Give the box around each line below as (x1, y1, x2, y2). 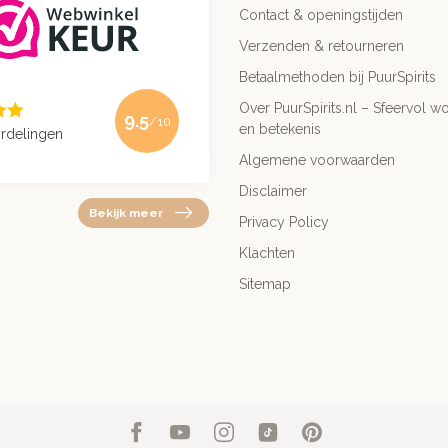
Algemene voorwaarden (239, 151, 395, 168)
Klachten (239, 244, 295, 261)
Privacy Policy (239, 213, 329, 230)
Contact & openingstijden (239, 6, 403, 23)
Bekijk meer (89, 206, 163, 221)
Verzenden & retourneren (239, 37, 404, 54)
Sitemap (239, 275, 291, 292)
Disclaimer (239, 182, 307, 199)
